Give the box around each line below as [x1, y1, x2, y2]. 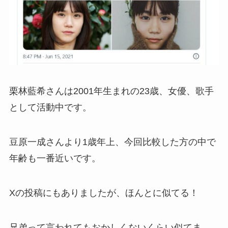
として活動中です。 [9, 102, 92, 113]
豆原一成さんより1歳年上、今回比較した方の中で [9, 137, 216, 148]
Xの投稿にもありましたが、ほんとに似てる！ [9, 187, 198, 198]
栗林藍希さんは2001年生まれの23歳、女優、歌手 [9, 86, 214, 97]
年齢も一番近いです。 [9, 153, 101, 164]
